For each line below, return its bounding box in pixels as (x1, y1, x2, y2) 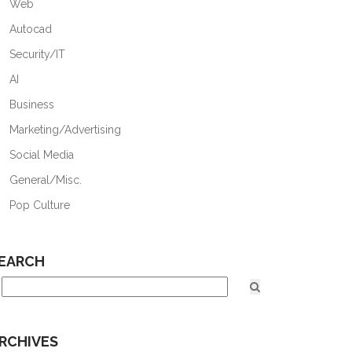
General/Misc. (6, 174, 82, 186)
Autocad (6, 23, 52, 35)
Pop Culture (6, 199, 70, 211)
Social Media (6, 148, 74, 161)
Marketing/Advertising (6, 123, 121, 136)
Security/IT (6, 48, 65, 60)
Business (6, 98, 54, 111)
